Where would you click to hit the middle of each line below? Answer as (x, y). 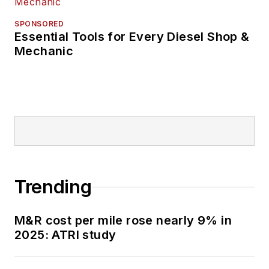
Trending (53, 187)
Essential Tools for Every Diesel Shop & (132, 37)
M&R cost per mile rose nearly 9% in (123, 221)
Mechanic (44, 51)
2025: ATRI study (65, 235)
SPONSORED (39, 24)
